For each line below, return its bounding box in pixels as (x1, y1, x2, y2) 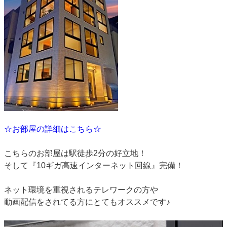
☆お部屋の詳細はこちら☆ (4, 125, 101, 133)
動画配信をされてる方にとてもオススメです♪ (4, 198, 170, 206)
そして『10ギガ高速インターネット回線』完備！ (4, 161, 183, 170)
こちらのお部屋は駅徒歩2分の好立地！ (4, 149, 146, 158)
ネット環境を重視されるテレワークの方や (4, 185, 158, 194)
